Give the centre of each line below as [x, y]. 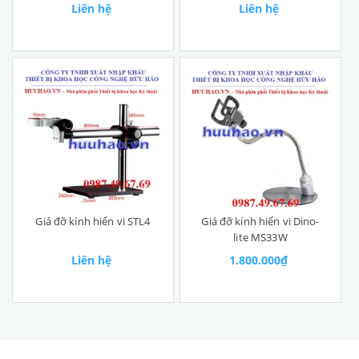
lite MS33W [260, 238]
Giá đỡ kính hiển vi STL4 [93, 222]
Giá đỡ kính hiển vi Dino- [260, 222]
